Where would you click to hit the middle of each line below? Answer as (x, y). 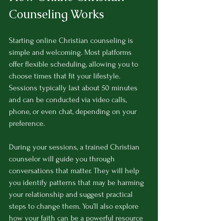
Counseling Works (56, 14)
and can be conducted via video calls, (69, 100)
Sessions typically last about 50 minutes (74, 88)
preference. (27, 124)
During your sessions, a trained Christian (75, 147)
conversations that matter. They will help (75, 171)
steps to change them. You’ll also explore (75, 206)
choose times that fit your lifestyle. (66, 76)
